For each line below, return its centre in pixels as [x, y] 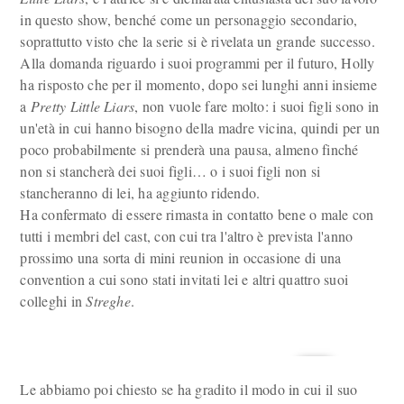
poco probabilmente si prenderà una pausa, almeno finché [189, 149]
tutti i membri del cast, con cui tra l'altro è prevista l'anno [187, 236]
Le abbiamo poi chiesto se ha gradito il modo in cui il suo [189, 389]
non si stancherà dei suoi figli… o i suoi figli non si [170, 171]
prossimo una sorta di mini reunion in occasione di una [181, 257]
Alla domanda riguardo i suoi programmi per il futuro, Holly [197, 63]
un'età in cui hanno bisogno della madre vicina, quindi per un [200, 128]
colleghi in [53, 301]
